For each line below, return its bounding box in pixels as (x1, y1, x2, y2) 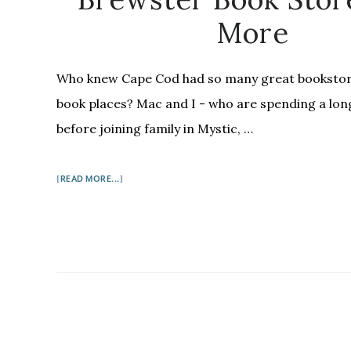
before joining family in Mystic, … (56, 120, 253, 136)
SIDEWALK (122, 305, 166, 315)
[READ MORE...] (56, 174, 123, 184)
